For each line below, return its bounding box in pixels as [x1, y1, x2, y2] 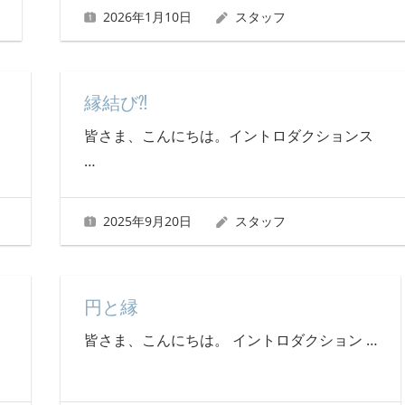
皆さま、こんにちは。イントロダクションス [83, 126, 373, 146]
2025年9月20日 [103, 212, 193, 230]
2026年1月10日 [103, 8, 193, 25]
